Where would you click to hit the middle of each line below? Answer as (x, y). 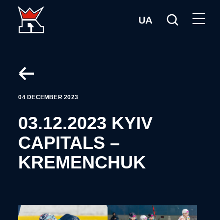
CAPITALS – (69, 143)
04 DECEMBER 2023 (48, 97)
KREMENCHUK (82, 163)
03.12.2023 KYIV (86, 123)
